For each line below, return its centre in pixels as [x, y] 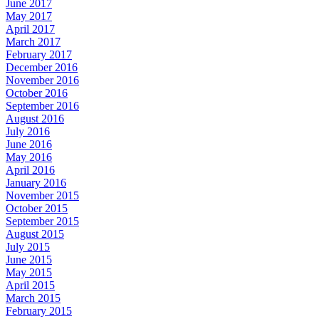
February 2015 [39, 310]
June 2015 [29, 259]
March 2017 [33, 41]
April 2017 [30, 28]
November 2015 [42, 195]
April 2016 [30, 169]
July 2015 [28, 246]
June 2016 [29, 144]
